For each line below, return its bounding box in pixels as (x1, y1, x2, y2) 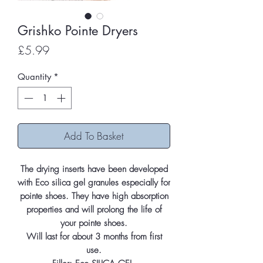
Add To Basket (64, 129, 124, 143)
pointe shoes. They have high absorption (19, 190, 168, 203)
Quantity (18, 70, 51, 82)
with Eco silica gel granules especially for (18, 177, 170, 189)
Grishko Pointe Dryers (18, 22, 138, 39)
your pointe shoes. (60, 217, 127, 230)
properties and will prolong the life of (26, 204, 162, 216)
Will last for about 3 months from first (26, 231, 162, 243)
